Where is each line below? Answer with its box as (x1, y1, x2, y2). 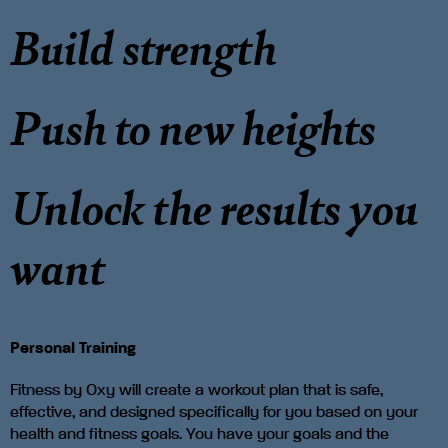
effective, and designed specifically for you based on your (10, 402, 418, 423)
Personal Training (10, 338, 136, 359)
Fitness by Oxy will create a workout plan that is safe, (10, 380, 383, 401)
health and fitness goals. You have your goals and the (10, 424, 389, 445)
